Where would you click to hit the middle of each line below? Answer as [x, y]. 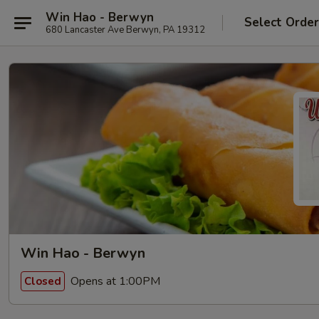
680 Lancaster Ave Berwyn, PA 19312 [125, 30]
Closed [43, 281]
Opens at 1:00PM [114, 281]
